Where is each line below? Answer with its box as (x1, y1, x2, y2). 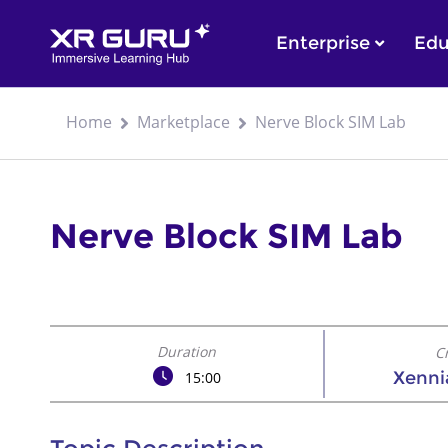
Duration (156, 342, 216, 361)
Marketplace (137, 111, 230, 133)
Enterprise (276, 32, 375, 54)
